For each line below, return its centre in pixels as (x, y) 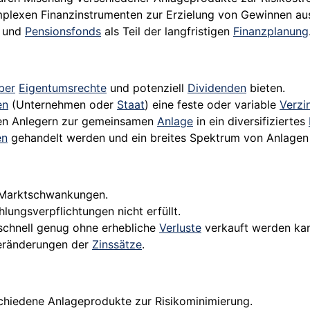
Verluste (180, 228)
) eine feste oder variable (212, 105)
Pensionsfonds (63, 31)
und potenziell (147, 88)
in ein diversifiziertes (251, 121)
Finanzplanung (271, 31)
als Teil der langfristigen (167, 31)
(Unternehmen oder (63, 105)
